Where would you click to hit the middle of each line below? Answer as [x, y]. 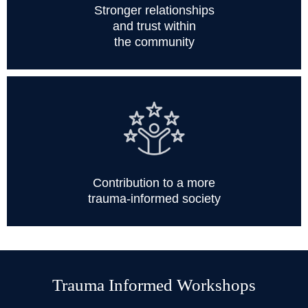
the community [154, 42]
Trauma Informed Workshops [154, 285]
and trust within [154, 26]
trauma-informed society [154, 198]
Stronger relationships [154, 10]
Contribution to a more [154, 183]
